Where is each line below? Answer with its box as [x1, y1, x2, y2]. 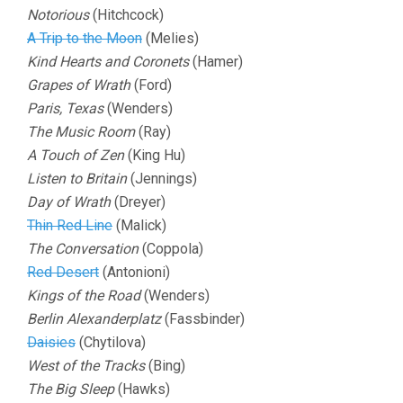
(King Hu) [124, 147, 185, 164]
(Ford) [130, 76, 172, 94]
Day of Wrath [27, 193, 111, 210]
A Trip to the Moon [27, 30, 142, 47]
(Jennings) [127, 170, 197, 187]
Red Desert [27, 264, 99, 281]
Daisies [27, 334, 76, 351]
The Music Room [27, 123, 135, 140]
